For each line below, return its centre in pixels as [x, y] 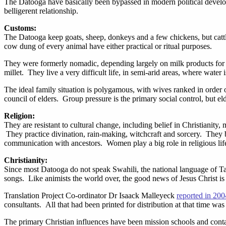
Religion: [19, 116]
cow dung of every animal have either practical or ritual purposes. [108, 46]
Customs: [20, 28]
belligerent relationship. [41, 11]
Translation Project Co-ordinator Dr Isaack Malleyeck [90, 195]
